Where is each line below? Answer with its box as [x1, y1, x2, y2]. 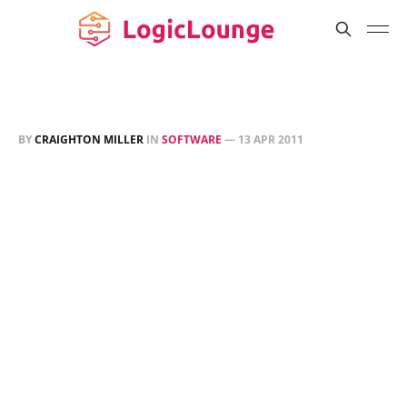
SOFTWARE [162, 132, 222, 147]
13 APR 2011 [238, 132, 303, 147]
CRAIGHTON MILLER [35, 132, 144, 147]
